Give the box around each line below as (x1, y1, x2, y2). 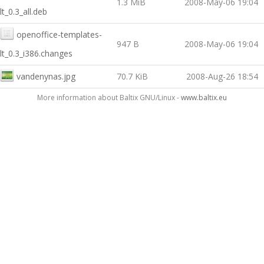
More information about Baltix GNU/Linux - (37, 93, 181, 103)
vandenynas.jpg (16, 71, 75, 82)
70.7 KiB (117, 71, 148, 82)
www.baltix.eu (181, 93, 227, 103)
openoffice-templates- (16, 29, 102, 40)
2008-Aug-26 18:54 (186, 71, 258, 82)
